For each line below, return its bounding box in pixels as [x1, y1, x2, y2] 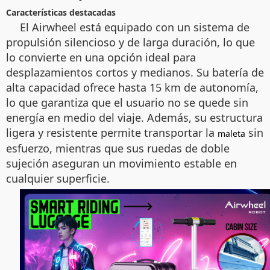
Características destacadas [6, 7, 116, 18]
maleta [218, 128, 245, 139]
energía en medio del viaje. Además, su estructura [6, 110, 263, 125]
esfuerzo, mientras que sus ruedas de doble [6, 141, 230, 155]
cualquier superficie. [6, 171, 110, 186]
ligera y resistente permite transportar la [6, 125, 218, 140]
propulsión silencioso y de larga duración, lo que [6, 35, 255, 49]
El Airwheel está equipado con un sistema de [20, 20, 250, 34]
